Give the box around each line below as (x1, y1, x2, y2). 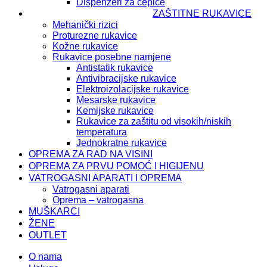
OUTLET (29, 230, 67, 241)
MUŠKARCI (29, 206, 80, 217)
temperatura (76, 127, 127, 138)
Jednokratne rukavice (76, 138, 167, 148)
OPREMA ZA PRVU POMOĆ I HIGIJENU (29, 161, 204, 172)
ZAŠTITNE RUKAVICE (153, 8, 252, 19)
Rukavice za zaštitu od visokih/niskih (76, 116, 231, 127)
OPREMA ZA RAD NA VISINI (29, 149, 153, 160)
